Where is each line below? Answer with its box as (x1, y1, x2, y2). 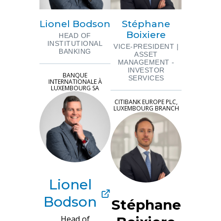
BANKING (59, 47, 91, 55)
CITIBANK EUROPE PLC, (114, 97, 178, 106)
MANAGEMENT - (117, 58, 175, 66)
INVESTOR (127, 66, 165, 74)
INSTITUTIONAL (47, 39, 103, 47)
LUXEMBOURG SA (51, 83, 99, 92)
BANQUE (63, 71, 87, 79)
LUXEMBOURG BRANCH (113, 104, 179, 112)
